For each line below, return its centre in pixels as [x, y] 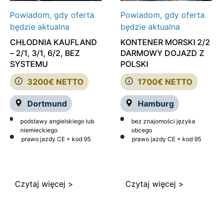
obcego [142, 130]
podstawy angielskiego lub [57, 121]
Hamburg [156, 104]
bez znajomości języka [164, 121]
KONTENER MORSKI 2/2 [165, 42]
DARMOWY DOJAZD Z [162, 53]
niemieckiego [39, 130]
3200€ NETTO [55, 82]
